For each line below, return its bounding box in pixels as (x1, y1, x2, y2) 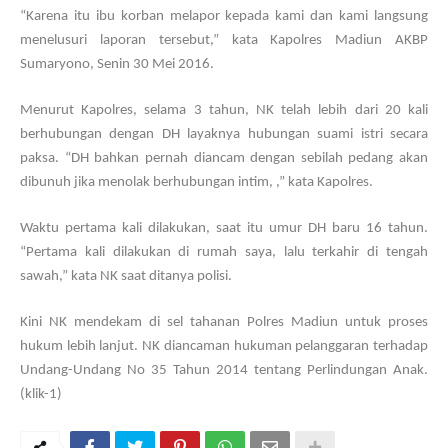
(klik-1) (20, 387, 62, 402)
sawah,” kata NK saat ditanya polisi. (20, 269, 232, 284)
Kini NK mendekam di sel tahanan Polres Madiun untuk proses (20, 315, 428, 330)
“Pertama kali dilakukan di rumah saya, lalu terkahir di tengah (20, 245, 428, 260)
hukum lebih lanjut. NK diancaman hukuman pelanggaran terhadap (20, 339, 428, 354)
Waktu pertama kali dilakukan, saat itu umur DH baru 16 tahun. (20, 221, 428, 236)
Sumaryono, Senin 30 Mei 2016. (20, 57, 214, 72)
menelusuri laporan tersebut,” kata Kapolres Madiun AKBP (20, 33, 428, 48)
